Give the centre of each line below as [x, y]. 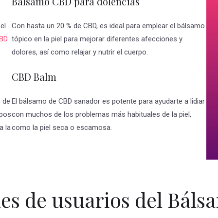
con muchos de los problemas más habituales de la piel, [101, 115]
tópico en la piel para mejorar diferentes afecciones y [97, 39]
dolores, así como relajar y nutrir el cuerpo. [80, 52]
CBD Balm [34, 77]
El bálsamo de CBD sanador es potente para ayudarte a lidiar [108, 101]
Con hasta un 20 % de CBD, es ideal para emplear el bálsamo [108, 26]
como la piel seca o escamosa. [62, 128]
